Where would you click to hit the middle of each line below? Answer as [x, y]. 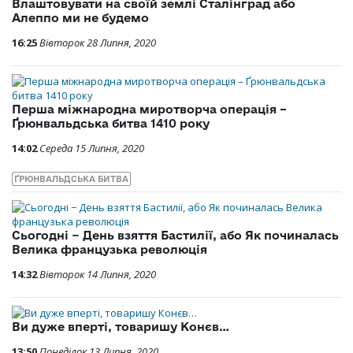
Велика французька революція [110, 249]
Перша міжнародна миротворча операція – [149, 109]
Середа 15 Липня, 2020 [92, 148]
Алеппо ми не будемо [80, 17]
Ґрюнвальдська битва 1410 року [111, 123]
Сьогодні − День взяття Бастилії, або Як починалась [175, 235]
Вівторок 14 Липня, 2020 [98, 274]
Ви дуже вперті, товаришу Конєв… [121, 326]
